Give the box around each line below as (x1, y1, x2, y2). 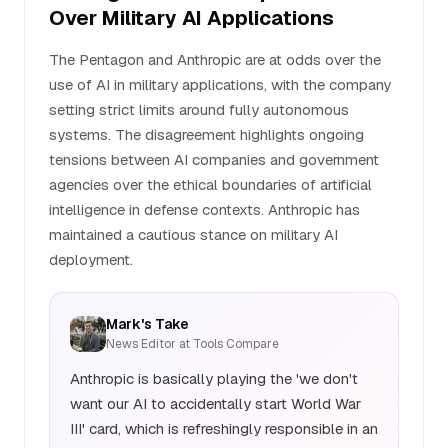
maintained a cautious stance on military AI (49, 225, 338, 244)
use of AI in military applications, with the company (49, 75, 391, 94)
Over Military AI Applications (49, 5, 334, 31)
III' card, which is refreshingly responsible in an (70, 419, 378, 438)
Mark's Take (106, 315, 189, 333)
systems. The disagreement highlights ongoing (49, 125, 364, 144)
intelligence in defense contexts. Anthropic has (49, 200, 360, 219)
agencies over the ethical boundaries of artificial (49, 175, 372, 194)
